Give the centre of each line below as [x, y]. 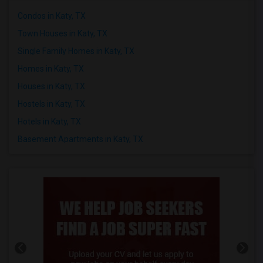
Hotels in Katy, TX [49, 121]
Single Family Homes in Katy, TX [76, 51]
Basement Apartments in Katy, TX [80, 139]
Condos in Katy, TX [52, 16]
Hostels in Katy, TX [51, 104]
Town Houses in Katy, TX [63, 33]
